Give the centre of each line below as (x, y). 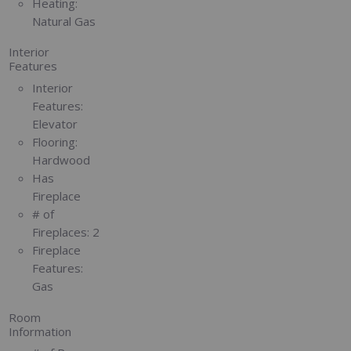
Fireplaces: (61, 232)
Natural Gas (64, 21)
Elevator (55, 123)
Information (40, 331)
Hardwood (62, 159)
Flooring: (55, 141)
